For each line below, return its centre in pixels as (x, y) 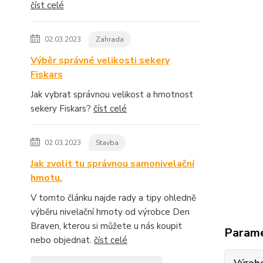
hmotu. (46, 178)
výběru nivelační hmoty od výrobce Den (110, 212)
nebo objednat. (62, 240)
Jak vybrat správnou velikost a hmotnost (112, 94)
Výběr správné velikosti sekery (100, 60)
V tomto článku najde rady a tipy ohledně (113, 198)
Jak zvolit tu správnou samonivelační (112, 163)
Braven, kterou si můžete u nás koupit (106, 226)
